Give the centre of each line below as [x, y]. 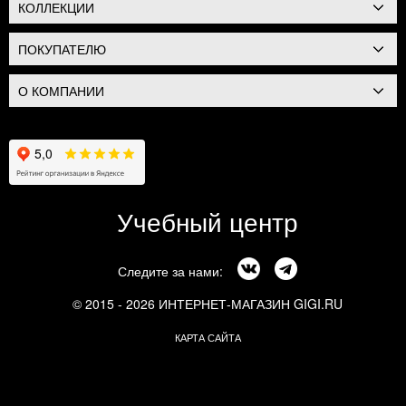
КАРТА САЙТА [208, 338]
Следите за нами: [172, 271]
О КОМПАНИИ [61, 91]
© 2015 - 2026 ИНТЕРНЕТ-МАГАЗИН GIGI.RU [208, 304]
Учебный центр [208, 222]
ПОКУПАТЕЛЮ [62, 49]
